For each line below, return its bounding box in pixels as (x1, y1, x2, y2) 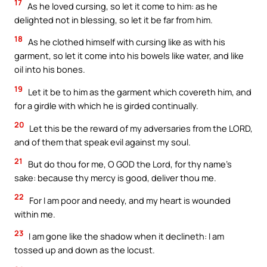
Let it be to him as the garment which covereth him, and (26, 86, 252, 98)
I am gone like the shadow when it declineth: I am (27, 230, 224, 243)
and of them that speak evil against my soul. (14, 135, 191, 148)
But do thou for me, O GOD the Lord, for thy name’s (26, 158, 232, 170)
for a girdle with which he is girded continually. (14, 100, 198, 111)
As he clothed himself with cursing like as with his (26, 36, 225, 48)
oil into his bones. (14, 63, 85, 76)
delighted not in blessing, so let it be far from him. (14, 13, 213, 26)
